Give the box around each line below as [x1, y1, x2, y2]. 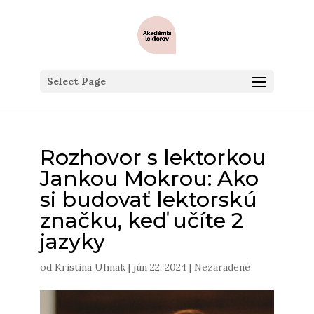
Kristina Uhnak [54, 261, 125, 273]
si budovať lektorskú [39, 186, 257, 212]
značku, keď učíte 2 [39, 207, 243, 233]
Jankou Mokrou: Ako [39, 165, 259, 191]
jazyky [39, 228, 105, 254]
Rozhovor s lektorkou [39, 144, 266, 170]
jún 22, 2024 [132, 261, 186, 273]
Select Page [46, 75, 106, 88]
